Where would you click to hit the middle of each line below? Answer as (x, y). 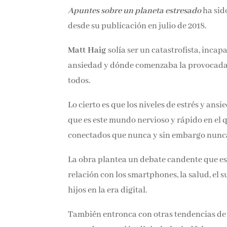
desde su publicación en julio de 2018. (138, 26)
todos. (80, 81)
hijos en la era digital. (108, 191)
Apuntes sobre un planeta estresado (135, 11)
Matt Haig (87, 51)
